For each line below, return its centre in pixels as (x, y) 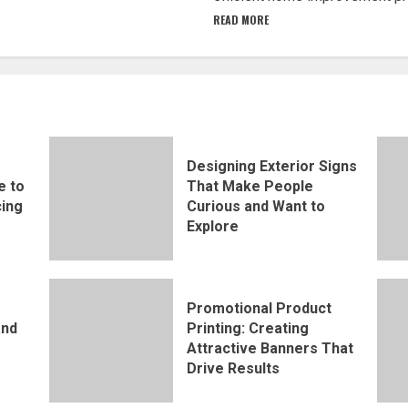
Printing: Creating (248, 328)
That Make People (250, 186)
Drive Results (234, 368)
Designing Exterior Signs (272, 166)
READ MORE (241, 20)
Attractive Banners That (270, 348)
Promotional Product (260, 308)
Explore (213, 226)
